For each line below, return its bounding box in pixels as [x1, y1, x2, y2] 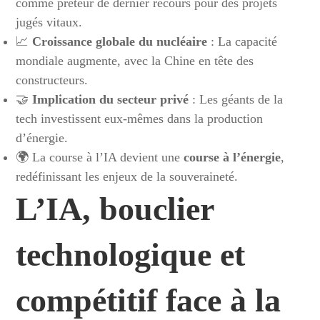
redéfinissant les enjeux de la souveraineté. [16, 169, 239, 184]
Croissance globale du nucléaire [32, 34, 208, 49]
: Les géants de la [189, 92, 284, 106]
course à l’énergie [184, 150, 281, 164]
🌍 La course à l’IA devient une [16, 150, 184, 164]
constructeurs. [16, 73, 89, 87]
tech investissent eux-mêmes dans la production [16, 111, 264, 126]
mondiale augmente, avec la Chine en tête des [16, 54, 254, 68]
